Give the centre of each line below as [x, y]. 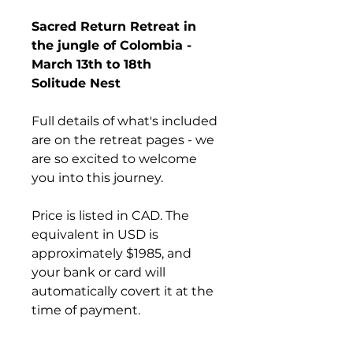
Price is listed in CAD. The [112, 216]
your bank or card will [100, 272]
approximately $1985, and [113, 253]
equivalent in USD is [97, 234]
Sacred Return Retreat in [116, 26]
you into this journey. [97, 178]
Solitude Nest [76, 83]
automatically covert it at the [124, 291]
